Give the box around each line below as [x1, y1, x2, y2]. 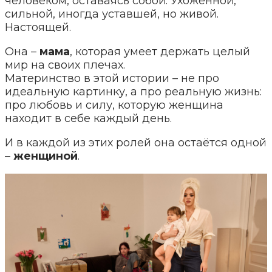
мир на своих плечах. [5, 58, 125, 72]
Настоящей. [5, 20, 71, 34]
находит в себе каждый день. [5, 111, 175, 125]
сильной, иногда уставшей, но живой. [5, 7, 219, 21]
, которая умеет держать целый [70, 44, 250, 58]
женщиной [13, 149, 78, 163]
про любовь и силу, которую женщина [5, 98, 223, 112]
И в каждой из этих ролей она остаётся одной [5, 135, 267, 149]
